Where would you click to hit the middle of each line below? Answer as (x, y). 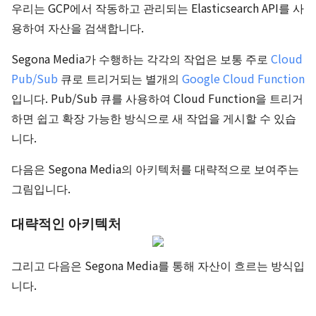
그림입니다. (41, 188)
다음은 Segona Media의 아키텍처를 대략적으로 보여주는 (155, 169)
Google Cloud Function (243, 78)
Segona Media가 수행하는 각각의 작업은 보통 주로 (141, 59)
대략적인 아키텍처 (66, 223)
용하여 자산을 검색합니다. (78, 28)
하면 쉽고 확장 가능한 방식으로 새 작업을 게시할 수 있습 (154, 118)
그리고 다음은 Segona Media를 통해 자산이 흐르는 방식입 (158, 265)
